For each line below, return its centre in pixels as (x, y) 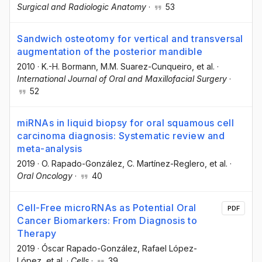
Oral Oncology (45, 176)
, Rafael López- (167, 249)
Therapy (37, 234)
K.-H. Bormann (69, 67)
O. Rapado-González (82, 164)
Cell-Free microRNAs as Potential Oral (107, 208)
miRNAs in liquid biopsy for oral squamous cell (125, 123)
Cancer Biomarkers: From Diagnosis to (107, 221)
